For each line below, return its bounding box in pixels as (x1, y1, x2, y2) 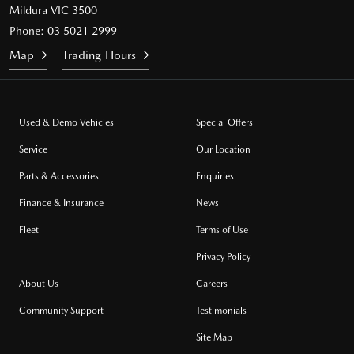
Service (19, 143, 47, 155)
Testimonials (196, 304, 247, 316)
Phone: (9, 24, 47, 37)
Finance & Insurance (19, 197, 104, 209)
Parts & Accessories (19, 170, 99, 182)
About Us (19, 277, 58, 289)
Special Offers (196, 116, 253, 128)
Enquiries (196, 170, 234, 182)
